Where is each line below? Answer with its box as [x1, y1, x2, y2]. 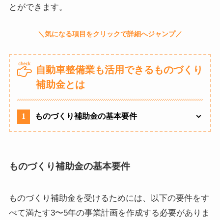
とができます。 [8, 2, 67, 12]
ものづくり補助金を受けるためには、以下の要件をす [8, 193, 209, 203]
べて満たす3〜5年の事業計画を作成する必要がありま [8, 208, 210, 218]
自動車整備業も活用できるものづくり [35, 64, 203, 76]
